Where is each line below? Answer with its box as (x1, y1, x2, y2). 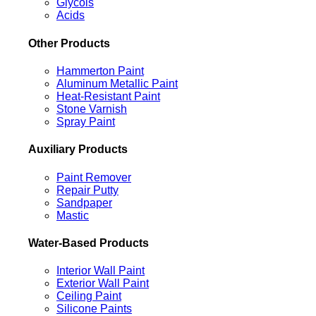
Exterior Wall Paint (56, 277, 149, 290)
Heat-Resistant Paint (56, 90, 160, 102)
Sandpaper (56, 196, 112, 209)
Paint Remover (56, 171, 131, 183)
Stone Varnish (56, 102, 127, 115)
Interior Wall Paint (56, 265, 145, 277)
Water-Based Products (28, 236, 149, 249)
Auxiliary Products (28, 143, 128, 156)
